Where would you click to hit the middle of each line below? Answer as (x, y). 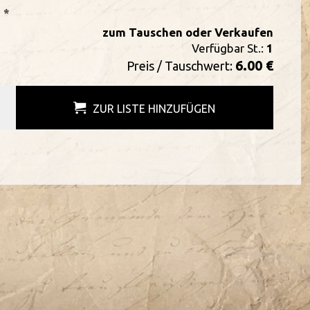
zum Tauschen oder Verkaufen (188, 32)
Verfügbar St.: (229, 48)
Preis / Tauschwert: (181, 66)
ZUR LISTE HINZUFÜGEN (154, 109)
